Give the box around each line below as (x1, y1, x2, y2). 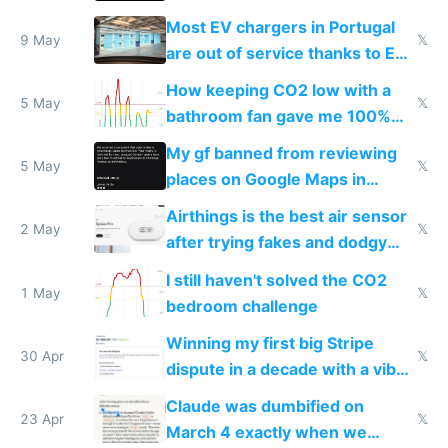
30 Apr (20, 347, 64, 364)
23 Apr (20, 410, 64, 427)
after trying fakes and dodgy (165, 232, 387, 253)
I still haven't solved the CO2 (165, 269, 387, 290)
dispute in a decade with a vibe (165, 358, 406, 379)
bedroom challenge (165, 295, 318, 316)
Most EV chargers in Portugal (165, 16, 395, 37)
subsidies (165, 68, 241, 89)
